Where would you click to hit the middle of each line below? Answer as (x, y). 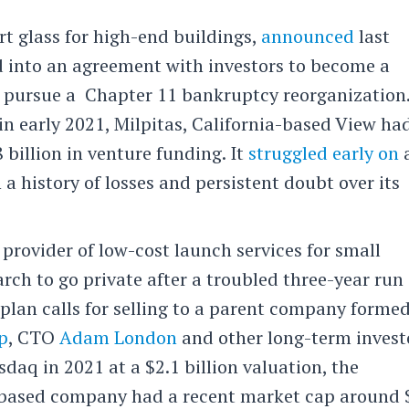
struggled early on (324, 152)
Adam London (119, 337)
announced (308, 36)
